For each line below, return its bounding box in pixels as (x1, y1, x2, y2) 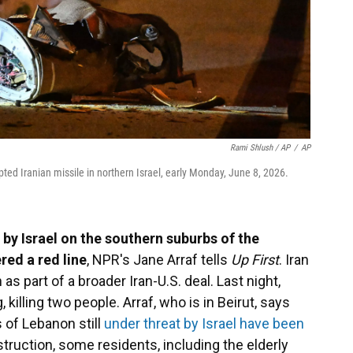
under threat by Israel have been (104, 314, 304, 332)
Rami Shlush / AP (230, 142, 290, 153)
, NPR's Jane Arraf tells (87, 251, 231, 268)
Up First (231, 251, 279, 268)
